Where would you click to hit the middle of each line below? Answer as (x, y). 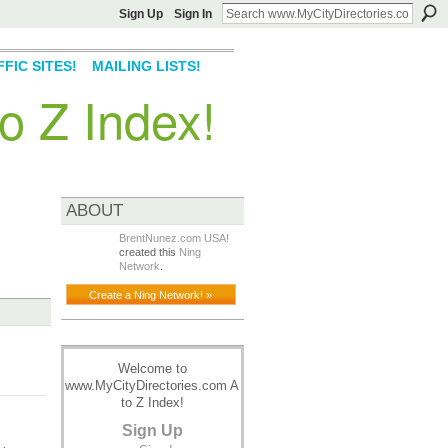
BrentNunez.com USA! (173, 238)
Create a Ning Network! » (151, 294)
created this (148, 252)
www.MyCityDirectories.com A (152, 386)
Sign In (193, 14)
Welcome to (152, 369)
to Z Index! (152, 403)
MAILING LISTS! (146, 66)
